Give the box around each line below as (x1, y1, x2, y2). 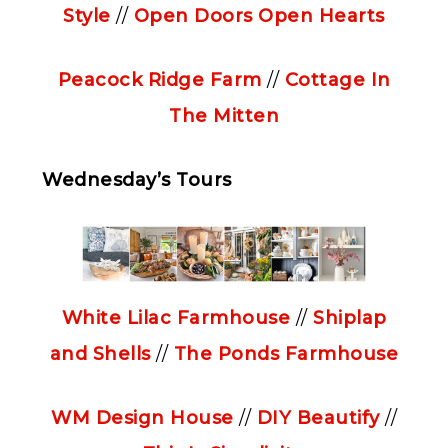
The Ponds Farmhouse (173, 343, 399, 366)
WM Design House (51, 407, 234, 430)
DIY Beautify (256, 407, 380, 430)
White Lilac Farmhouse (61, 307, 290, 330)
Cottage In (284, 68, 391, 91)
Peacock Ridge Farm (57, 68, 262, 91)
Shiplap (313, 307, 387, 330)
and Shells (49, 343, 151, 366)
